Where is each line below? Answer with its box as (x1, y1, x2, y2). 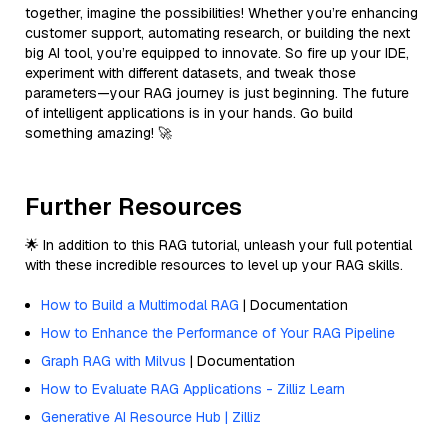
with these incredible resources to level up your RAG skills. (25, 255, 403, 274)
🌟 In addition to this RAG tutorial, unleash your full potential (25, 235, 412, 254)
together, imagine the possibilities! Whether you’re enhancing (25, 3, 418, 22)
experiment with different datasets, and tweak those (25, 63, 356, 82)
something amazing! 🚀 (25, 123, 172, 142)
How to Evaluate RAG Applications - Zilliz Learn (41, 379, 345, 398)
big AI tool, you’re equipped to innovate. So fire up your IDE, (25, 43, 409, 62)
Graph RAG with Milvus (41, 351, 186, 370)
